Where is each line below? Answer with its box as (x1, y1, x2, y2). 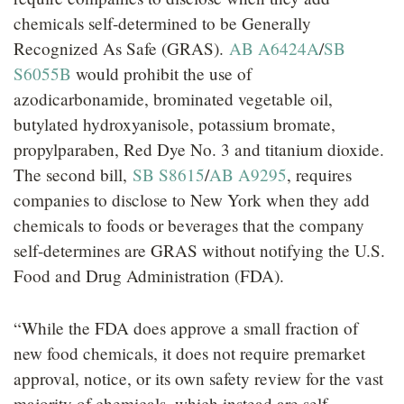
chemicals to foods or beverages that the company (14, 213, 364, 236)
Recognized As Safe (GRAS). (14, 36, 229, 60)
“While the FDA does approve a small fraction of (14, 316, 358, 339)
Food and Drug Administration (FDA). (14, 263, 284, 287)
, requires (287, 162, 352, 186)
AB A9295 (209, 162, 287, 186)
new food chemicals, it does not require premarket (14, 341, 365, 364)
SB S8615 (133, 162, 205, 186)
